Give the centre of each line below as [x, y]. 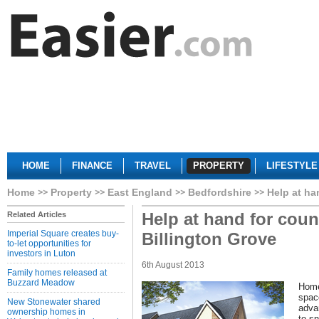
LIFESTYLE [292, 166]
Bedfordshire [220, 192]
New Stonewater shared [54, 302]
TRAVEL [153, 166]
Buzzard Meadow [41, 283]
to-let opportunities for [49, 244]
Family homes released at [57, 273]
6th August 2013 [173, 265]
